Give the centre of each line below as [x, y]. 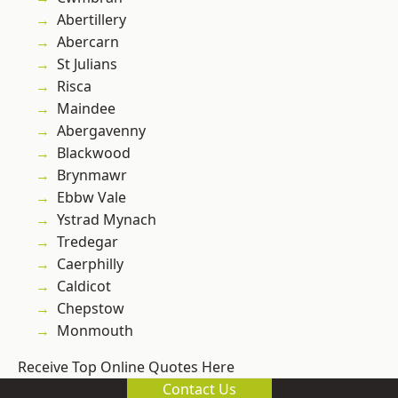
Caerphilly [90, 264]
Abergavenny [101, 131]
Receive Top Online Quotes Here [126, 367]
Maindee [86, 109]
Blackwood [94, 153]
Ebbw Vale [92, 198]
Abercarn [88, 42]
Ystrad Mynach [107, 220]
